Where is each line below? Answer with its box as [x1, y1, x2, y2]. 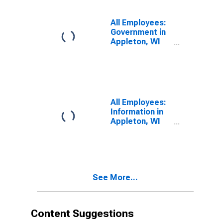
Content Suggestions [31, 208, 134, 220]
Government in [111, 27, 166, 37]
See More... [93, 173, 138, 182]
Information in [111, 107, 163, 116]
